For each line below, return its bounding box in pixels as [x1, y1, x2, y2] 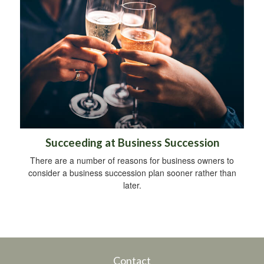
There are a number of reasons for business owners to [30, 154, 234, 166]
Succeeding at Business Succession [45, 136, 219, 149]
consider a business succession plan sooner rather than [28, 166, 236, 179]
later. [123, 179, 141, 191]
